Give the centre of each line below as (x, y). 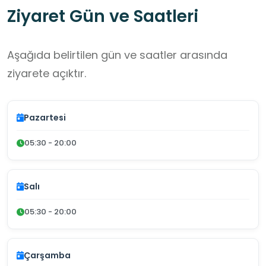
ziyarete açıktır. (47, 74)
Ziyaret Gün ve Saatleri (103, 17)
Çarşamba (47, 256)
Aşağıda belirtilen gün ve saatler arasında (117, 55)
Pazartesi (45, 118)
